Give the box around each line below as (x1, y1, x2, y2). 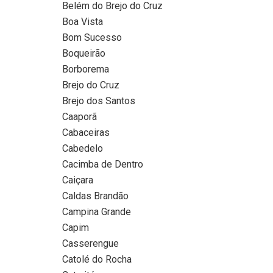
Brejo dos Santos (62, 94, 135, 107)
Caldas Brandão (62, 190, 129, 202)
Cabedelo (62, 142, 103, 154)
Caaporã (62, 110, 97, 122)
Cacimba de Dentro (62, 158, 143, 170)
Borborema (62, 63, 109, 75)
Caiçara (62, 174, 93, 186)
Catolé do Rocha (62, 253, 132, 265)
